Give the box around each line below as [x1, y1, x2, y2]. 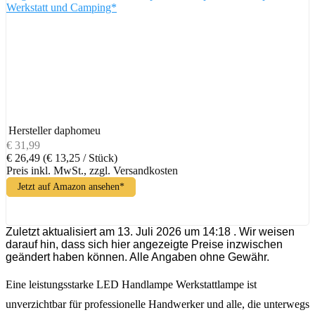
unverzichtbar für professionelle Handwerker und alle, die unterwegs [6, 297, 309, 310]
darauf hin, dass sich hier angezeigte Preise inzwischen [6, 238, 283, 250]
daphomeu [54, 124, 101, 136]
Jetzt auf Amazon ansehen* [18, 181, 124, 192]
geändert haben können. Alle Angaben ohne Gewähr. [6, 250, 269, 263]
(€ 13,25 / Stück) [43, 151, 117, 164]
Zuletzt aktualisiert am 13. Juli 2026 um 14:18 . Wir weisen [6, 225, 295, 238]
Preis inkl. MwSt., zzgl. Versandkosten [6, 164, 178, 176]
